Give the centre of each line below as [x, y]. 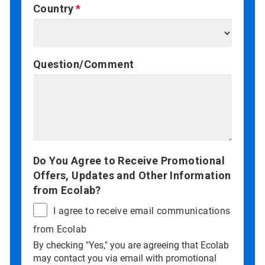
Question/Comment [84, 64]
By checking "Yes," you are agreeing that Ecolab [131, 245]
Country [54, 9]
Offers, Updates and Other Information [132, 176]
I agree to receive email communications [142, 211]
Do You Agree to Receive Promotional [129, 161]
